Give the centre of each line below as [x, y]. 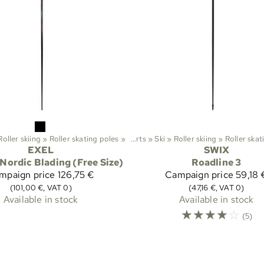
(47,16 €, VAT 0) [217, 188]
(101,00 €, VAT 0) [41, 188]
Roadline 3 [217, 163]
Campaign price [199, 175]
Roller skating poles [84, 139]
